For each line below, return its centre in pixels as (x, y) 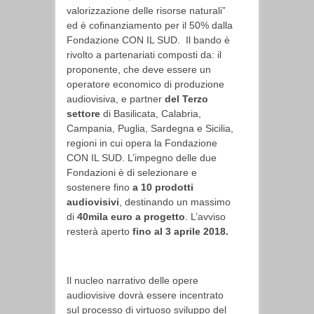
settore (83, 114)
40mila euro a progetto (131, 217)
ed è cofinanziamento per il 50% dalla (150, 25)
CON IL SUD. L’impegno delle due (142, 158)
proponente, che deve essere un (139, 69)
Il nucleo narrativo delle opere (132, 280)
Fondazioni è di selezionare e (132, 172)
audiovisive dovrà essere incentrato (145, 295)
